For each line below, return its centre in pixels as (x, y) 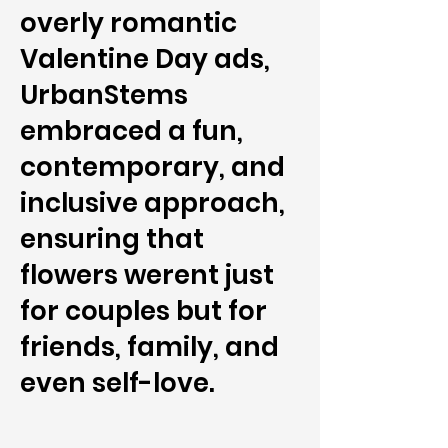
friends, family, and (149, 347)
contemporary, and (152, 167)
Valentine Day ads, (145, 59)
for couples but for (143, 311)
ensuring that (112, 239)
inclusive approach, (152, 203)
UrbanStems (104, 95)
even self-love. (117, 383)
